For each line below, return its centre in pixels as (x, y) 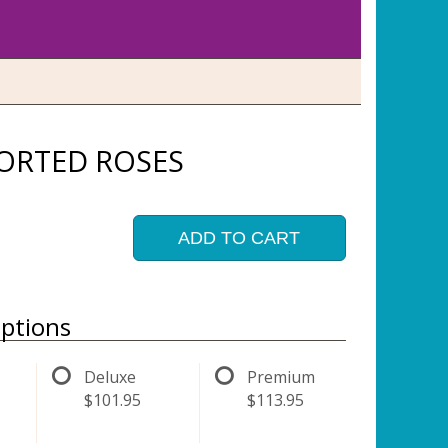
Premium (280, 377)
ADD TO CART (239, 238)
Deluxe (110, 377)
